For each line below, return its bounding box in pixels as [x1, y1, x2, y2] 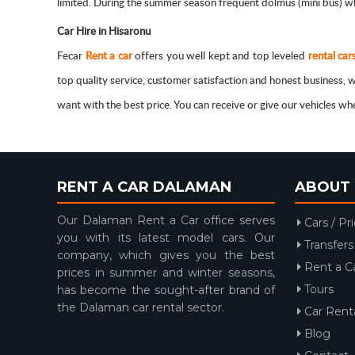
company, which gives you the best [57, 248, 275, 263]
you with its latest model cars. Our [57, 231, 275, 246]
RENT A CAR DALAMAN [57, 178, 231, 197]
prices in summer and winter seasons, [57, 265, 275, 281]
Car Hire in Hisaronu [57, 23, 151, 39]
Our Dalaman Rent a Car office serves [57, 213, 275, 228]
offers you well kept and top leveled [132, 48, 308, 63]
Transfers [300, 238, 353, 253]
